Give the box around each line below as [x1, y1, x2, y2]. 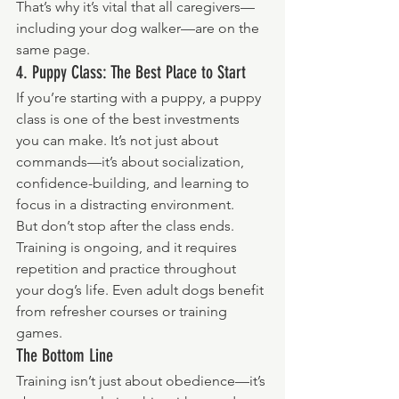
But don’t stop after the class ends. [16, 217, 238, 234]
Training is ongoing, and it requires [16, 239, 240, 256]
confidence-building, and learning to [16, 175, 253, 191]
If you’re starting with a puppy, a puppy [16, 89, 265, 106]
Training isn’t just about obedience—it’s [16, 372, 269, 389]
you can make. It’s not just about [16, 132, 222, 149]
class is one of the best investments [16, 110, 243, 127]
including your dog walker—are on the [16, 20, 263, 37]
